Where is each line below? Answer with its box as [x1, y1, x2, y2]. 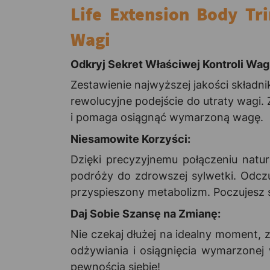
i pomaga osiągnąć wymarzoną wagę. [71, 110, 263, 124]
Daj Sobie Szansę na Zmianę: [71, 207, 221, 220]
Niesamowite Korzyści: [71, 132, 190, 145]
